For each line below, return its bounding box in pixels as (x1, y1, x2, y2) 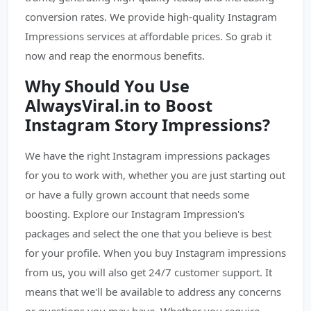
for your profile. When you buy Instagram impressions (25, 246, 286, 260)
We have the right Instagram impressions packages (25, 149, 270, 162)
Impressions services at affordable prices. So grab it (25, 29, 271, 43)
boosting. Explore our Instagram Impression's (25, 207, 244, 221)
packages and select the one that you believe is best (25, 226, 271, 240)
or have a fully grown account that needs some (25, 187, 249, 201)
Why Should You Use (25, 75, 190, 97)
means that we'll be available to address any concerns (25, 285, 281, 299)
